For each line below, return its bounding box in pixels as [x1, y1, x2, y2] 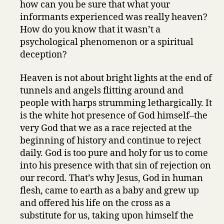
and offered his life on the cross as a [20, 197, 171, 209]
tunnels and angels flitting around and [20, 85, 184, 96]
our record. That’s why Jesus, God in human [20, 172, 203, 184]
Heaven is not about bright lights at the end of [20, 72, 212, 84]
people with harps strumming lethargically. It [20, 97, 212, 109]
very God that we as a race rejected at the [20, 122, 192, 134]
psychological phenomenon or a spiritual [20, 36, 194, 48]
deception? [20, 48, 67, 60]
